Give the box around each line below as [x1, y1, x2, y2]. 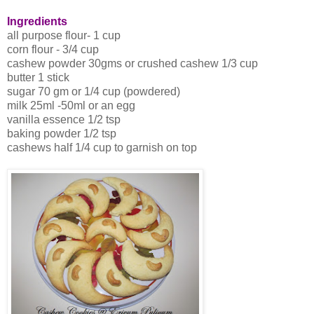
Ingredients [7, 15, 67, 28]
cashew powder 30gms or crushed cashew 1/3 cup [7, 57, 258, 70]
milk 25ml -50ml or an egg [7, 100, 135, 112]
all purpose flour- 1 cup [7, 29, 121, 42]
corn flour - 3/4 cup [7, 43, 99, 56]
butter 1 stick [7, 71, 69, 84]
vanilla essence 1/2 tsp [7, 114, 121, 126]
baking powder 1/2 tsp [7, 128, 116, 140]
